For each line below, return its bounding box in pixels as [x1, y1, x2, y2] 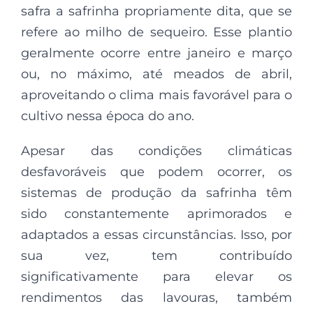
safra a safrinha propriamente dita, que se [21, 3, 292, 19]
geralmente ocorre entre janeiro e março [21, 45, 292, 61]
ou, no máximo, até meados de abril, [21, 66, 292, 82]
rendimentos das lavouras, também [21, 290, 292, 305]
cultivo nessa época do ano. [21, 108, 194, 124]
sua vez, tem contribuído [21, 248, 292, 263]
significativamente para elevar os [21, 269, 292, 284]
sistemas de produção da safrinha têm [21, 185, 292, 201]
